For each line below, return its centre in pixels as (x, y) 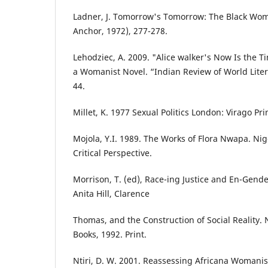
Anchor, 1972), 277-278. (120, 31)
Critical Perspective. (112, 153)
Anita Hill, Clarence (111, 194)
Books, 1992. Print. (110, 234)
